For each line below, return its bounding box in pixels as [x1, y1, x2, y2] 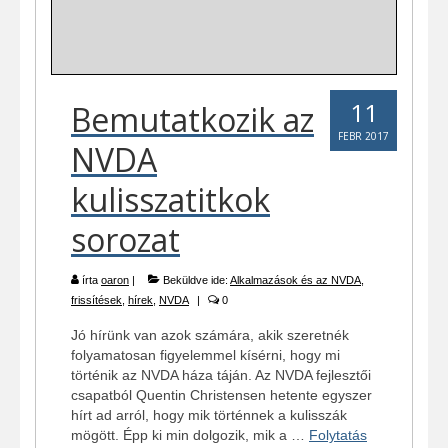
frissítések [71, 294, 122, 307]
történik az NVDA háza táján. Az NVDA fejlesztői [71, 367, 371, 384]
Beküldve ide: [160, 274, 230, 287]
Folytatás [309, 427, 367, 444]
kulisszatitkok [71, 178, 270, 222]
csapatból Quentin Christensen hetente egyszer [71, 387, 372, 404]
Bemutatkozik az [71, 98, 314, 142]
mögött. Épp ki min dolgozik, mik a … [71, 427, 309, 444]
